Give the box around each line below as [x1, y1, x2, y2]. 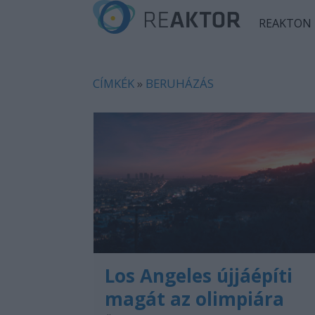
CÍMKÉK [93, 75, 134, 91]
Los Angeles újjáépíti [105, 263, 292, 288]
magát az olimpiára [105, 286, 284, 311]
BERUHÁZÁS [146, 75, 214, 91]
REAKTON [259, 15, 311, 31]
